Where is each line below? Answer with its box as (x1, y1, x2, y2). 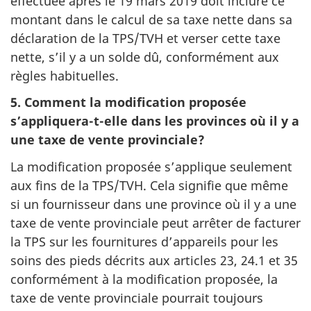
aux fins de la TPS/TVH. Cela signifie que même (10, 176, 288, 194)
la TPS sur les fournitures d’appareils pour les (10, 233, 278, 250)
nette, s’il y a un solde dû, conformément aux (10, 48, 279, 65)
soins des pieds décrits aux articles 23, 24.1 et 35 (10, 251, 298, 269)
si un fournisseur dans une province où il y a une (10, 195, 296, 212)
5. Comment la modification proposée (10, 94, 246, 110)
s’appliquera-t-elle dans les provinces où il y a (10, 112, 299, 129)
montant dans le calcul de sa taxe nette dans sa (10, 10, 292, 28)
